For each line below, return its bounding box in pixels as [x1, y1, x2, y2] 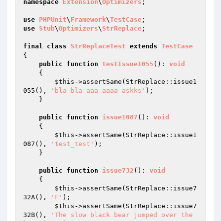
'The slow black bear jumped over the [51, 211, 193, 219]
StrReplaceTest [71, 42, 126, 50]
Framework [71, 16, 106, 23]
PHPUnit [39, 16, 67, 23]
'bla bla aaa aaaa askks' [51, 87, 146, 94]
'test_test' [51, 140, 94, 147]
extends [130, 42, 157, 50]
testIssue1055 [102, 60, 153, 68]
